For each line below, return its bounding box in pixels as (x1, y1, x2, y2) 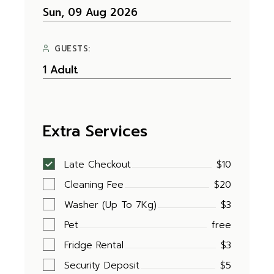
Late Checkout (64, 158, 131, 171)
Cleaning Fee (64, 178, 124, 191)
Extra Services (43, 120, 148, 143)
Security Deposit (64, 259, 140, 272)
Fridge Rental (64, 239, 124, 252)
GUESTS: (54, 43, 91, 54)
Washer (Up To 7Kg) (64, 198, 157, 212)
